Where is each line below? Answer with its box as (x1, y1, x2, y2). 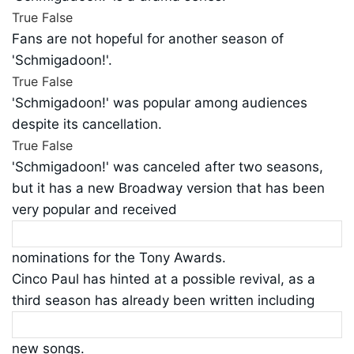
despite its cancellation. (12, 116, 162, 133)
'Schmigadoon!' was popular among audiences (12, 95, 307, 111)
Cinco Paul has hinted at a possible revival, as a (12, 271, 315, 288)
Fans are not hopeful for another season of (12, 31, 284, 47)
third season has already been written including (12, 292, 314, 309)
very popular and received (12, 201, 177, 218)
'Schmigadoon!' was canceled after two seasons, (12, 159, 323, 175)
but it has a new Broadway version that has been (12, 180, 325, 197)
